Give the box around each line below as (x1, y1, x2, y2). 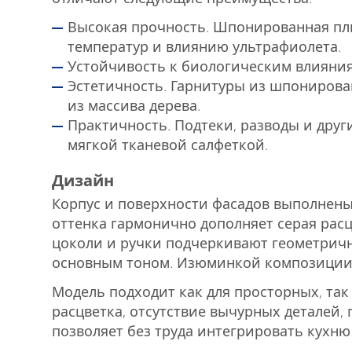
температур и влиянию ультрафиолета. (68, 36, 341, 56)
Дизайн (52, 169, 114, 191)
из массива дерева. (68, 95, 200, 115)
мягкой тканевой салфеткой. (68, 134, 268, 154)
